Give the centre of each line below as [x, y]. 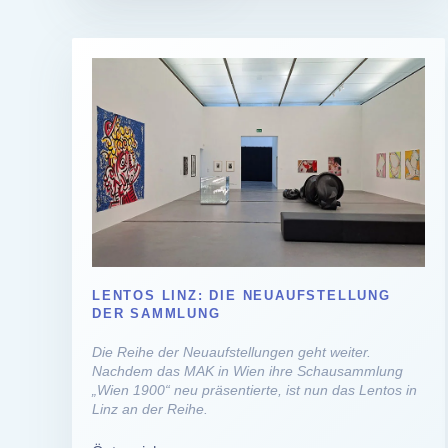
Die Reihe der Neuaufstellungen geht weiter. [231, 351]
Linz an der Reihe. [150, 408]
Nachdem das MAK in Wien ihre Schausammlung [247, 370]
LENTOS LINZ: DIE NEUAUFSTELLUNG [241, 295]
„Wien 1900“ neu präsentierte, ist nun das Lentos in [254, 389]
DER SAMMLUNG [156, 313]
